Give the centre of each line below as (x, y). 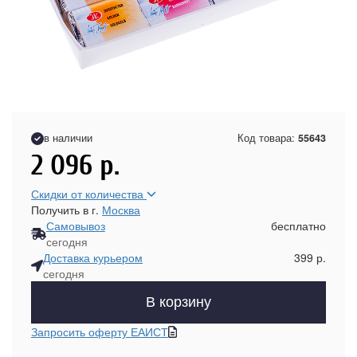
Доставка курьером (93, 257)
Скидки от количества (89, 194)
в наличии (68, 138)
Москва (121, 210)
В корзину (178, 302)
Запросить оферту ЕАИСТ (100, 331)
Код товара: (268, 138)
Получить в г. (67, 210)
